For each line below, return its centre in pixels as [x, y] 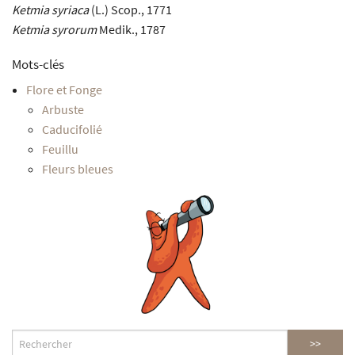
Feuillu [60, 149]
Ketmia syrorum [54, 29]
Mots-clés [38, 64]
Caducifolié [72, 129]
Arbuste [63, 109]
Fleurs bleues [77, 168]
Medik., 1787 [131, 29]
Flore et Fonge [64, 89]
